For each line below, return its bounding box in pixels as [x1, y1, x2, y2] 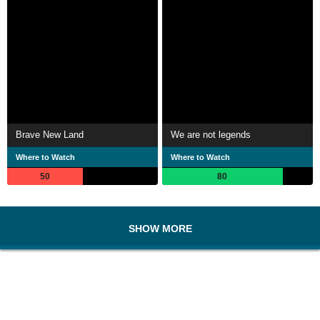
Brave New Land [16, 129, 84, 140]
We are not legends [171, 129, 251, 140]
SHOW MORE [128, 222, 192, 234]
